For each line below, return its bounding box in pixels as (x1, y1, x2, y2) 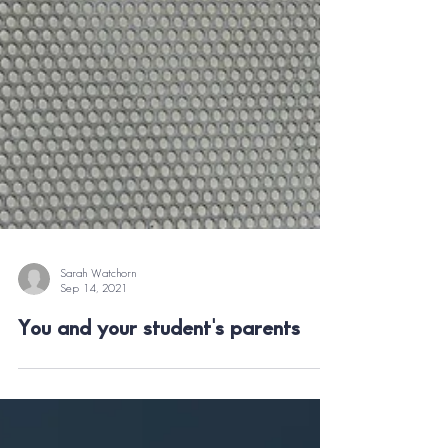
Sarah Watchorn (60, 298, 137, 310)
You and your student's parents (18, 348, 300, 370)
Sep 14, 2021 (60, 313, 127, 325)
